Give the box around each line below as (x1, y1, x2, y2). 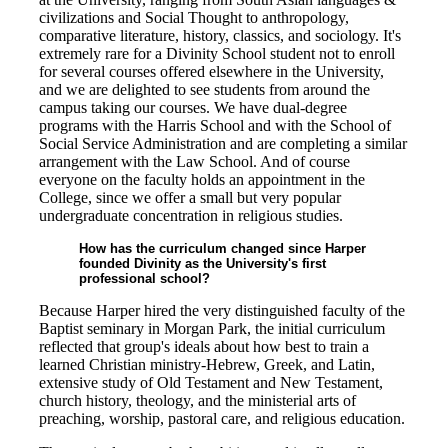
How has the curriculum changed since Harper (79, 241, 366, 256)
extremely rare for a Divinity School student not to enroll (39, 45, 395, 62)
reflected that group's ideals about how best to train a (39, 338, 369, 355)
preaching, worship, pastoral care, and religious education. (39, 410, 405, 427)
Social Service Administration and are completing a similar (39, 135, 407, 152)
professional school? (79, 271, 210, 286)
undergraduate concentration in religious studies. (39, 207, 343, 224)
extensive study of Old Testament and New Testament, (39, 374, 383, 391)
